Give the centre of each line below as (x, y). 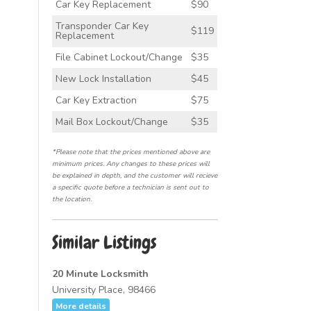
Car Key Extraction (96, 100)
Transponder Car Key (102, 26)
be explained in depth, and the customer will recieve (134, 176)
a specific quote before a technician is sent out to (130, 187)
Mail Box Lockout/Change (111, 122)
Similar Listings (104, 243)
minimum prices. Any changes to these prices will (131, 164)
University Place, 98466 (103, 290)
